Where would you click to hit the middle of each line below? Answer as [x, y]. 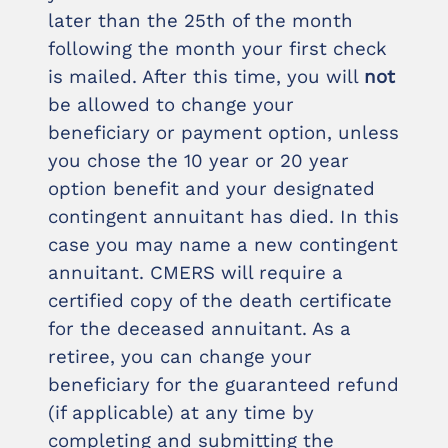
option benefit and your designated [211, 189]
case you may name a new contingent [223, 245]
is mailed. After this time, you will [206, 77]
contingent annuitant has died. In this [223, 217]
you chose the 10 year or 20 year [198, 161]
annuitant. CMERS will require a [195, 273]
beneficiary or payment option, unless [223, 133]
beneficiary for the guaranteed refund [223, 385]
